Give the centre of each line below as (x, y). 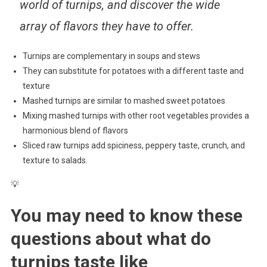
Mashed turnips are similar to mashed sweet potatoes (124, 100)
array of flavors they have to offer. (106, 26)
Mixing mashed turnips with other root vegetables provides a (136, 115)
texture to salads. (55, 160)
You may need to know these (126, 215)
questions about (78, 238)
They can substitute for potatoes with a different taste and (133, 71)
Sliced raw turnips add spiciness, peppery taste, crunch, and (133, 145)
